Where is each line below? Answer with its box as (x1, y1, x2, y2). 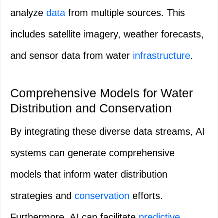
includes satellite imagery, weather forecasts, (10, 29, 204, 40)
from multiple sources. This (65, 7, 185, 18)
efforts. (129, 190, 163, 201)
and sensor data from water (10, 50, 133, 61)
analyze (10, 7, 46, 18)
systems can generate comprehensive (10, 147, 175, 159)
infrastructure (133, 50, 190, 61)
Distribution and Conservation (10, 101, 172, 115)
